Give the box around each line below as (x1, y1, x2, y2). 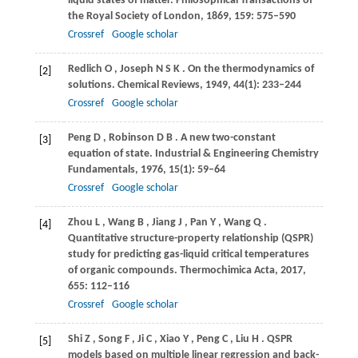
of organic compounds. (67, 265, 180, 277)
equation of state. (67, 148, 155, 161)
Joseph (119, 63, 153, 76)
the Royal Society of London (67, 10, 201, 23)
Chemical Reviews (117, 79, 200, 92)
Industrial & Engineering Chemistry (154, 148, 319, 161)
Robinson (108, 132, 154, 145)
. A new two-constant (174, 132, 276, 145)
